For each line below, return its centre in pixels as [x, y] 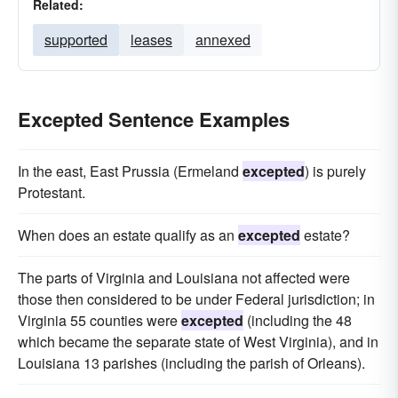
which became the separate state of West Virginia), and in [198, 342]
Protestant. [52, 192]
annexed [223, 40]
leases [151, 40]
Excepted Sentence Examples [154, 119]
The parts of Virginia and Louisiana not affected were [184, 278]
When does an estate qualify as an [128, 235]
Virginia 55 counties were [99, 320]
